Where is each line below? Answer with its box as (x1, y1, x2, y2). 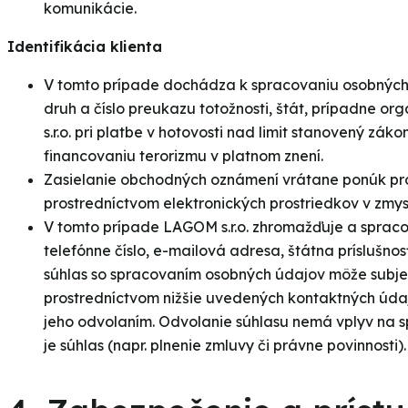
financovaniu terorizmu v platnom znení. (44, 147, 323, 166)
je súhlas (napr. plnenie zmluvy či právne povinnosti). (44, 336, 406, 355)
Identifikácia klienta (7, 37, 162, 56)
